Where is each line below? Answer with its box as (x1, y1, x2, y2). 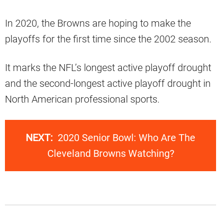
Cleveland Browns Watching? (47, 147, 174, 160)
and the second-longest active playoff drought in (5, 77, 211, 90)
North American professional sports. (5, 93, 160, 106)
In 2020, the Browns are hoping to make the (5, 17, 191, 30)
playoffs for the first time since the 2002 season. (5, 33, 212, 45)
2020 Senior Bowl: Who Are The (58, 132, 195, 144)
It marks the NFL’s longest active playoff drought (5, 62, 211, 74)
